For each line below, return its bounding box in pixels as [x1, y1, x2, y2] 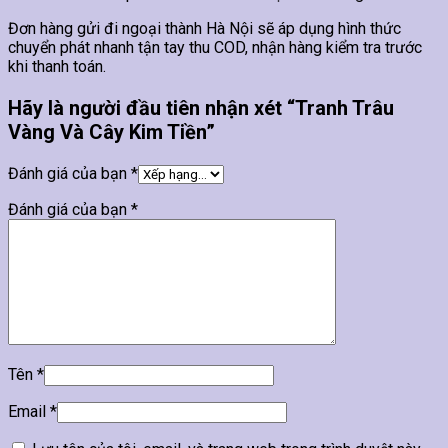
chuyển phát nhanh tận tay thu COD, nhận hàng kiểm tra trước [8, 37, 422, 57]
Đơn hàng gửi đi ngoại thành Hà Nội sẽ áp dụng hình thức [8, 18, 401, 38]
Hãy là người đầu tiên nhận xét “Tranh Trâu [8, 95, 394, 120]
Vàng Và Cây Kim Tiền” [8, 119, 215, 144]
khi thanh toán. [8, 56, 106, 76]
